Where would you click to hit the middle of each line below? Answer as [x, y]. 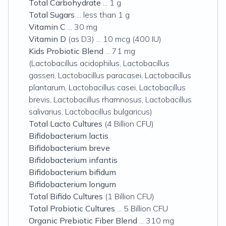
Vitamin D [47, 39]
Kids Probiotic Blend [66, 51]
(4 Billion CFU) [128, 124]
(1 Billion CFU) [129, 196]
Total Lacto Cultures [66, 124]
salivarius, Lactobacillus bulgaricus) [91, 111]
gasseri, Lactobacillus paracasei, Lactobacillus [110, 75]
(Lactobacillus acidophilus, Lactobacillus [99, 63]
